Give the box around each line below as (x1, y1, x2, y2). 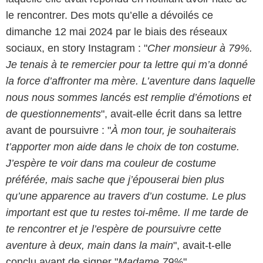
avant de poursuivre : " (6, 124, 111, 137)
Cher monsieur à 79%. (147, 42, 252, 55)
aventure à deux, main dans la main (6, 240, 173, 252)
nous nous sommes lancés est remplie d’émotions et (6, 92, 251, 104)
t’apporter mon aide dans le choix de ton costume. (6, 141, 240, 153)
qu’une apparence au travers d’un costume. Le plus (6, 190, 246, 203)
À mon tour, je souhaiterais (111, 124, 236, 137)
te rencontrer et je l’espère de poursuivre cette (6, 223, 221, 235)
